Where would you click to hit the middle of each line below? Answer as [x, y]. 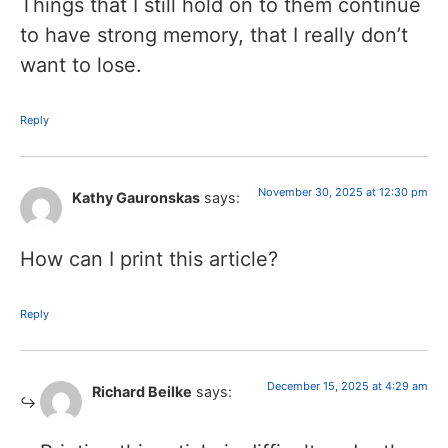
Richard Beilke [142, 391]
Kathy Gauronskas [136, 198]
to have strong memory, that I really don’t [214, 35]
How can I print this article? [149, 258]
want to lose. [81, 65]
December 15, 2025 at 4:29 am [347, 385]
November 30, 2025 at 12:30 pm [343, 192]
